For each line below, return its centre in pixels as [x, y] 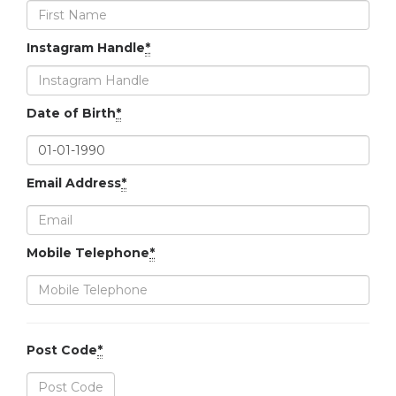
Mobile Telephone [88, 253]
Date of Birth [71, 113]
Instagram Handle [86, 48]
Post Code [62, 350]
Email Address [74, 183]
